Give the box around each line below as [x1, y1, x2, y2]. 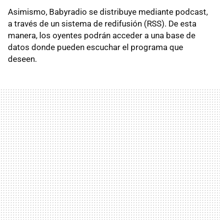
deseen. [8, 54, 37, 64]
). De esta [162, 18, 196, 28]
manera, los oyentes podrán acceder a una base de [8, 30, 195, 40]
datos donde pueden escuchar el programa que [8, 42, 183, 52]
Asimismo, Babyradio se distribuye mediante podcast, [8, 6, 208, 17]
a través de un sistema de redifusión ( [8, 18, 147, 28]
